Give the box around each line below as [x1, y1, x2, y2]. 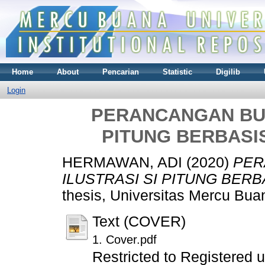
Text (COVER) [92, 214, 186, 230]
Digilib [216, 67, 240, 76]
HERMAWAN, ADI [62, 154, 182, 171]
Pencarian [102, 67, 139, 76]
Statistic [163, 67, 192, 76]
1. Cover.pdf [92, 233, 157, 247]
